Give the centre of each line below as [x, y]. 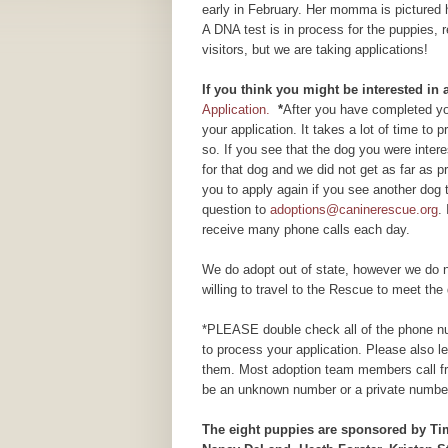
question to [236, 209]
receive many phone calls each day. [306, 229]
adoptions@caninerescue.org [354, 209]
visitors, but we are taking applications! [315, 49]
